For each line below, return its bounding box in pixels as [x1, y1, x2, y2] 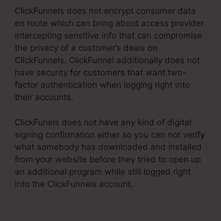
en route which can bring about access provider [15, 18, 204, 29]
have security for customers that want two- [15, 68, 186, 78]
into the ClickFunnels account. [15, 179, 133, 189]
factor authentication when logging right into [15, 80, 190, 90]
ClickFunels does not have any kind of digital [15, 117, 191, 127]
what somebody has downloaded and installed [15, 142, 202, 152]
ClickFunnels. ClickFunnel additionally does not [15, 55, 200, 66]
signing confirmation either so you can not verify [15, 129, 205, 140]
